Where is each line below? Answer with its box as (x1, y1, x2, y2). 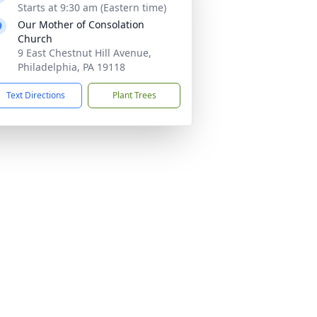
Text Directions (6, 89, 65, 101)
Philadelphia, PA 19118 (18, 60, 125, 74)
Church (18, 32, 52, 45)
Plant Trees (112, 89, 156, 101)
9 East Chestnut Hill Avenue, (18, 46, 151, 59)
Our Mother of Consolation (18, 18, 144, 31)
